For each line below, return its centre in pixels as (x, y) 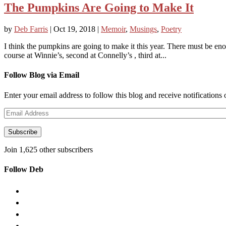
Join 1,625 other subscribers (48, 149)
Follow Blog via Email (42, 75)
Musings (143, 29)
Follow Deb (24, 169)
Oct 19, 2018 (74, 29)
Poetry (171, 29)
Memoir (113, 29)
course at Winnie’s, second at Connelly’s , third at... (85, 55)
